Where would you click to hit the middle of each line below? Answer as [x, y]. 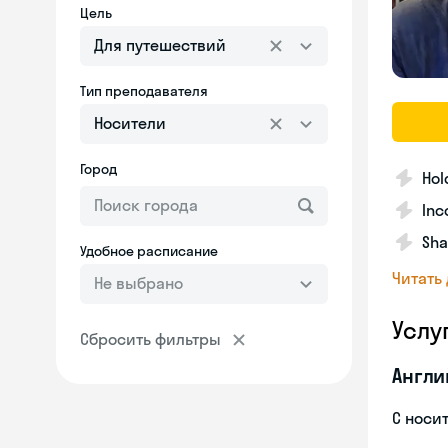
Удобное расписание [149, 251]
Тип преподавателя [144, 91]
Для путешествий [160, 45]
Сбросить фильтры [150, 339]
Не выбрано [138, 283]
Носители [130, 123]
